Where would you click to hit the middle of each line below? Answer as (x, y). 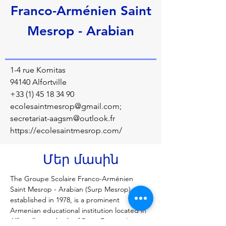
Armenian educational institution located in (79, 210)
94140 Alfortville (38, 82)
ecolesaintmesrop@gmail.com (65, 106)
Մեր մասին (81, 160)
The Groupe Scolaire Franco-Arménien (73, 179)
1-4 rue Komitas (38, 70)
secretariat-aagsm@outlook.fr (63, 118)
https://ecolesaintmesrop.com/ (66, 130)
